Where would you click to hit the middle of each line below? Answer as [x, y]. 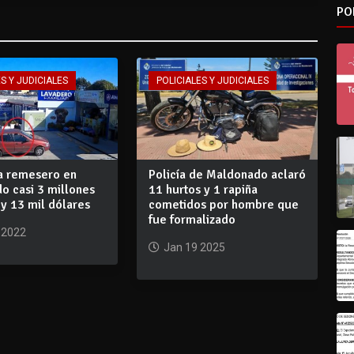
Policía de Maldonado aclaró [227, 174]
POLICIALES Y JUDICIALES [212, 80]
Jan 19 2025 [194, 247]
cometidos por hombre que [223, 204]
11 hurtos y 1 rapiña [203, 189]
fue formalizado [192, 219]
